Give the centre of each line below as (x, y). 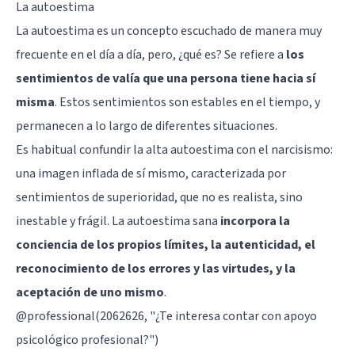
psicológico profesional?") (87, 340)
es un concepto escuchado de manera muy (208, 31)
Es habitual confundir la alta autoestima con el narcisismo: (174, 149)
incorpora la (255, 221)
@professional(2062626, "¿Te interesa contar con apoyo (166, 316)
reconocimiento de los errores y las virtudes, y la (156, 268)
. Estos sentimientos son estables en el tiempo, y (187, 102)
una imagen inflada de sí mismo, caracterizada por (151, 173)
